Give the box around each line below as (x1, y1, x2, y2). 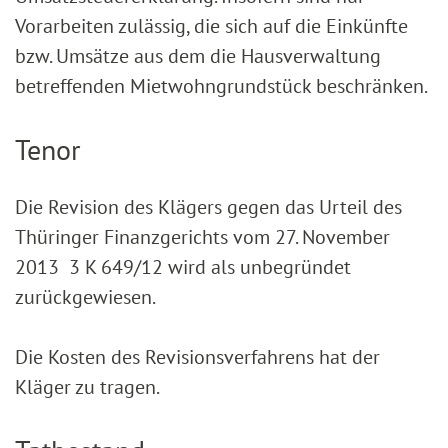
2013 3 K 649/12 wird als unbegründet (15, 253, 351, 280)
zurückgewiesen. (15, 283, 156, 310)
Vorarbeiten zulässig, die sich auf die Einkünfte (15, 13, 408, 40)
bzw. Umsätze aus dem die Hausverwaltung (15, 43, 381, 70)
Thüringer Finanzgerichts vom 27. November (15, 223, 390, 250)
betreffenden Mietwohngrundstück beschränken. (15, 73, 428, 100)
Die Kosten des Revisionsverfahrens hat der (15, 343, 380, 370)
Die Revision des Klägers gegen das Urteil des (15, 193, 402, 220)
